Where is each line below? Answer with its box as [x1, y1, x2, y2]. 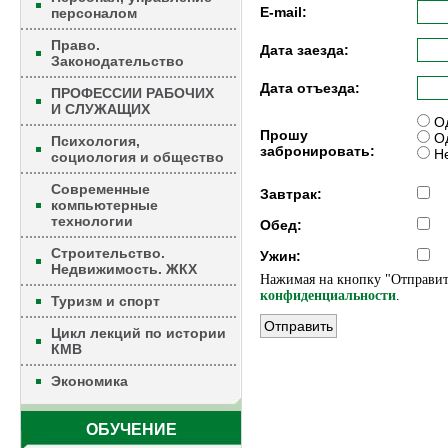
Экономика [51, 373, 128, 389]
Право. [51, 37, 100, 53]
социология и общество [51, 149, 224, 165]
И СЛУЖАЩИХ [51, 101, 150, 117]
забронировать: [260, 143, 375, 159]
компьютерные [51, 197, 158, 213]
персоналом [51, 5, 137, 21]
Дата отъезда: [260, 80, 360, 96]
